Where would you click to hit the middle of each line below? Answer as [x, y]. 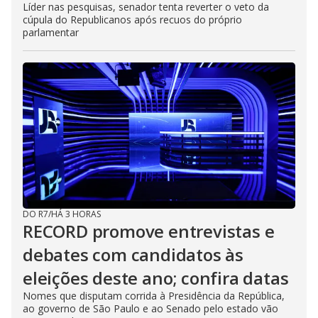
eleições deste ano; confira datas [156, 278]
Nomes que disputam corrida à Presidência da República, [154, 296]
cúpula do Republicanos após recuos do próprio [132, 20]
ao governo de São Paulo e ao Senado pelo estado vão [150, 309]
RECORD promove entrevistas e [149, 231]
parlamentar [51, 33]
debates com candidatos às [133, 255]
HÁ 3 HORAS [76, 214]
